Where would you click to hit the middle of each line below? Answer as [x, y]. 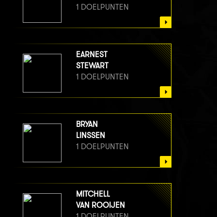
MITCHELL [93, 194]
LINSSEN [91, 136]
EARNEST [92, 55]
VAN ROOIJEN [101, 205]
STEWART [92, 66]
